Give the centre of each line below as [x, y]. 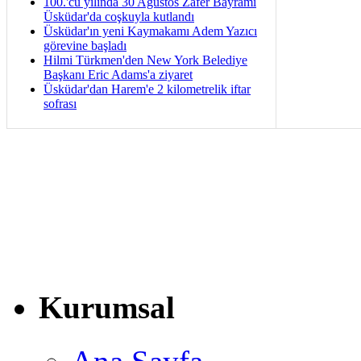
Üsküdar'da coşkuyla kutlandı [119, 16]
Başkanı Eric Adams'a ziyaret [118, 74]
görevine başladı [85, 45]
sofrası [60, 103]
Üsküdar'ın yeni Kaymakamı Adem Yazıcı [150, 31]
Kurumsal [107, 308]
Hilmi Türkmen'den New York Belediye [145, 60]
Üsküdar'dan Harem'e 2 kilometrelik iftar [147, 89]
